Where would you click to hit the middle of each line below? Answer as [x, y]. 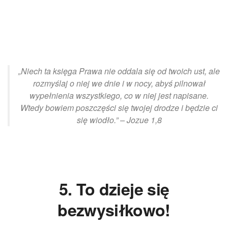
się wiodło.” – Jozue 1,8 [119, 120]
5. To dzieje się [114, 189]
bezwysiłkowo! [114, 209]
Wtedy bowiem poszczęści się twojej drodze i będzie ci [119, 108]
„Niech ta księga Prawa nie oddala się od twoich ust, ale [119, 71]
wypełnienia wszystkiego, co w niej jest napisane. [119, 96]
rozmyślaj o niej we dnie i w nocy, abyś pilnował [119, 83]
